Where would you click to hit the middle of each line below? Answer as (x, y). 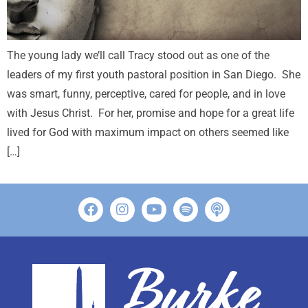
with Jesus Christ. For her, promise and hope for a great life (151, 113)
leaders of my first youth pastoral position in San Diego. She (154, 75)
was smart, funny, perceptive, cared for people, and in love (146, 94)
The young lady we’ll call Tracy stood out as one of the (138, 55)
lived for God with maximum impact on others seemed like (148, 132)
